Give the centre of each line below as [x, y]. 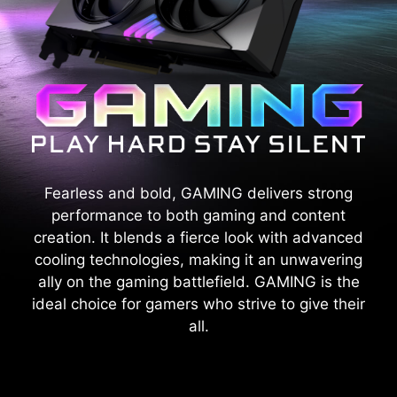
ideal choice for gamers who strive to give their [198, 304]
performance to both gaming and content [198, 215]
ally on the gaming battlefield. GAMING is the [198, 281]
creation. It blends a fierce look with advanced [198, 237]
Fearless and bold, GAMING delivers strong [198, 193]
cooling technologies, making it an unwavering [198, 259]
